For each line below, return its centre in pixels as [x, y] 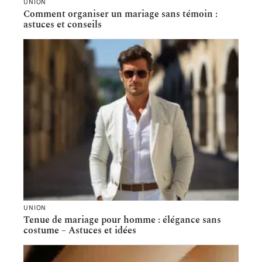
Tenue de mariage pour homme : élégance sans [122, 220]
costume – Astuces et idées [80, 231]
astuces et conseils [63, 25]
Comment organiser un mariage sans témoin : [120, 14]
